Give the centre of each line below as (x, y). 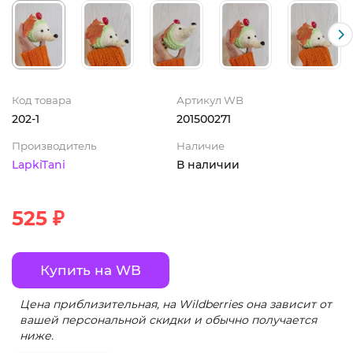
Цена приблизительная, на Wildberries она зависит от (176, 304)
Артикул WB (210, 100)
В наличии (208, 164)
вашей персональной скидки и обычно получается (168, 320)
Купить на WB (91, 270)
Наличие (201, 145)
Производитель (54, 145)
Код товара (42, 100)
